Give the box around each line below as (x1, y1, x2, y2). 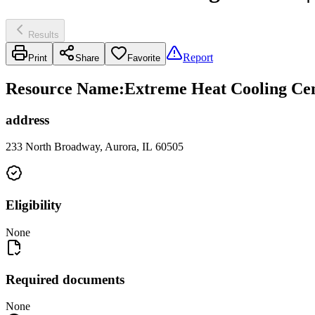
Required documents (6, 271, 124, 287)
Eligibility (6, 198, 62, 213)
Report (183, 51, 213, 63)
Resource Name (6, 79, 119, 98)
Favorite (127, 52, 160, 63)
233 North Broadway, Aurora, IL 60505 (6, 141, 184, 153)
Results (28, 29, 59, 40)
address (6, 112, 49, 127)
